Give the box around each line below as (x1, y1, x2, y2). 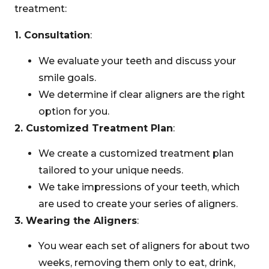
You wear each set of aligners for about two (38, 240, 250, 252)
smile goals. (38, 71, 96, 83)
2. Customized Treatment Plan (14, 122, 173, 134)
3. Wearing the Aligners (14, 214, 137, 226)
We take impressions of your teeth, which (38, 181, 240, 193)
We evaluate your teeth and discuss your (38, 55, 236, 67)
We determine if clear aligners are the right (38, 88, 245, 100)
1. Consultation (14, 29, 90, 41)
